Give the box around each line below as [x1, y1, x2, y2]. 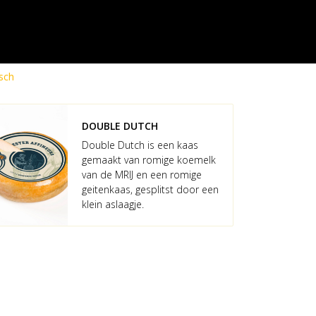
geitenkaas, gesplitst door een [82, 183, 219, 196]
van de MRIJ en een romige [82, 168, 202, 181]
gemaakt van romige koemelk [82, 153, 216, 166]
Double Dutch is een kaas [82, 138, 198, 152]
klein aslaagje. [82, 197, 144, 211]
